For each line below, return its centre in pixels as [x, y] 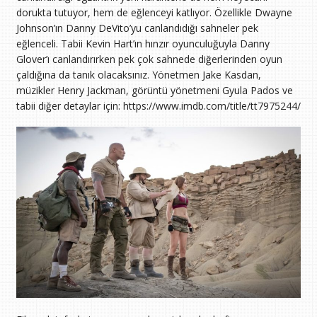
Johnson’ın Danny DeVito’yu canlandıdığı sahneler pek [137, 28]
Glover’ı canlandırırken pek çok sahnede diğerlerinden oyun [149, 59]
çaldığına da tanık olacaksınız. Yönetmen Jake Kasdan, [138, 74]
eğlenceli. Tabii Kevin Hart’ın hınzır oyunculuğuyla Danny [143, 43]
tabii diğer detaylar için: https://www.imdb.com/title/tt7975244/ [158, 105]
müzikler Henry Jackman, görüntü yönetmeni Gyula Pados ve [154, 90]
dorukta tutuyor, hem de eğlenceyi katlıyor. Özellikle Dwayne [154, 12]
